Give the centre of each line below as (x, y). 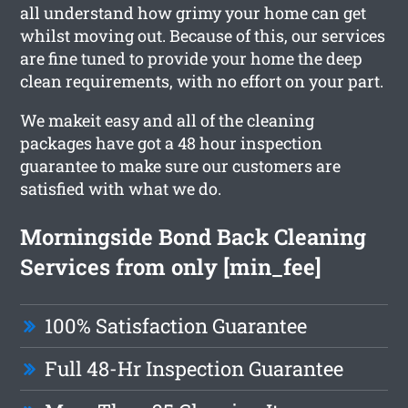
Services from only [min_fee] (171, 266)
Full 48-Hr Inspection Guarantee (194, 368)
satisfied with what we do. (121, 188)
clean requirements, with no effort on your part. (202, 81)
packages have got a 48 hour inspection (172, 143)
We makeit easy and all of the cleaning (168, 120)
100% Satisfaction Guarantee (176, 325)
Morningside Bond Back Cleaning (194, 236)
